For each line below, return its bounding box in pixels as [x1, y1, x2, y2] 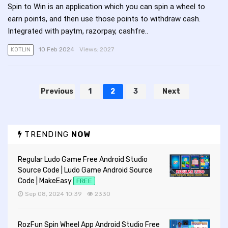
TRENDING [24, 130, 69, 139]
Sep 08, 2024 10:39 [24, 190, 83, 197]
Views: [79, 46, 100, 53]
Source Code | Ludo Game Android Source [18, 166, 153, 175]
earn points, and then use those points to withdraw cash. [8, 14, 201, 24]
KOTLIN [11, 46, 31, 53]
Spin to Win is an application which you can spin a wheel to [8, 2, 205, 12]
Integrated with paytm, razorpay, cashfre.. [8, 26, 148, 36]
